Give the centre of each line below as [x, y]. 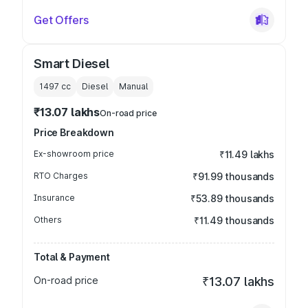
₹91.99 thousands [233, 176]
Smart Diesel [71, 64]
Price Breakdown [74, 132]
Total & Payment [72, 257]
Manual [133, 86]
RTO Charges [61, 176]
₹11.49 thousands [234, 220]
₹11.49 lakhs [246, 154]
